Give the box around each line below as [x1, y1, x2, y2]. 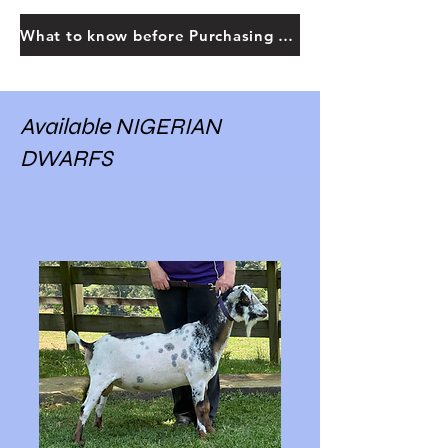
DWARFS [20, 145, 112, 172]
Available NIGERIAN [20, 113, 221, 140]
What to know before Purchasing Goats [278, 25, 294, 45]
